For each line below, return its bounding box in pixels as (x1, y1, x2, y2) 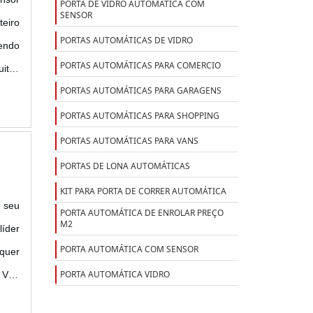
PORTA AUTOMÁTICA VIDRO (59, 268, 170, 280)
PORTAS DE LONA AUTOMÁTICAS (59, 159, 190, 172)
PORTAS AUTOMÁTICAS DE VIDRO (59, 34, 193, 46)
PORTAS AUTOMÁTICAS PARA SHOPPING (59, 109, 219, 122)
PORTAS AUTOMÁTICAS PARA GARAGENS (59, 84, 221, 96)
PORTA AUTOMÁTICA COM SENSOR (59, 242, 198, 255)
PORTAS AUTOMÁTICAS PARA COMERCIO (59, 59, 221, 71)
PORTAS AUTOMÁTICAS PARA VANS (59, 134, 198, 147)
